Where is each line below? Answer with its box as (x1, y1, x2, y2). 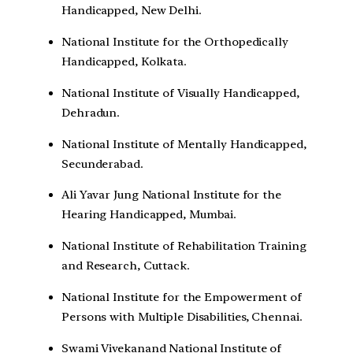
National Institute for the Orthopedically (61, 35, 288, 50)
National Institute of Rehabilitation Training (61, 239, 307, 254)
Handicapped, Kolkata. (61, 54, 187, 69)
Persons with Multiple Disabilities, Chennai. (61, 309, 303, 324)
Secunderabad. (61, 156, 143, 171)
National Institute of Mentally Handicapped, (61, 136, 307, 151)
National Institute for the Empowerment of (61, 289, 302, 304)
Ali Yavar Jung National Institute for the (61, 188, 281, 203)
